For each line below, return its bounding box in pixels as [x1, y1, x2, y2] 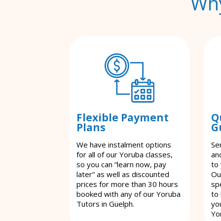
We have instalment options [76, 140, 171, 149]
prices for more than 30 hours [76, 179, 178, 189]
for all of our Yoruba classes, [76, 149, 173, 159]
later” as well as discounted [76, 169, 169, 179]
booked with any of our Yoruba [76, 189, 181, 199]
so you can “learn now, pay [76, 159, 166, 169]
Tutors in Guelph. [76, 199, 134, 209]
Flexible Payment [76, 110, 169, 124]
